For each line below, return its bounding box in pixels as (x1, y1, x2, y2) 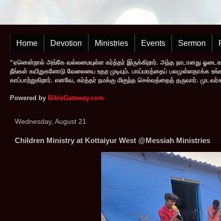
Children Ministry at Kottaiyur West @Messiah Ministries (15, 136, 210, 145)
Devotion (50, 39, 82, 47)
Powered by (10, 94, 48, 102)
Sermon (178, 39, 206, 47)
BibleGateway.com (48, 94, 104, 102)
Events (141, 39, 165, 47)
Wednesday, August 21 (15, 117, 86, 125)
